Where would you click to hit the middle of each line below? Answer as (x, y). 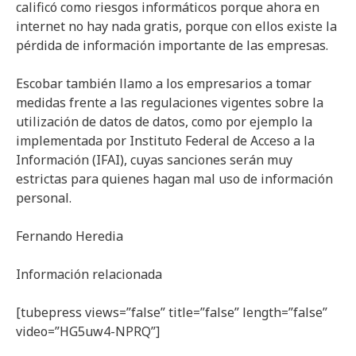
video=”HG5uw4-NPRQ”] (88, 332)
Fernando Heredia (70, 236)
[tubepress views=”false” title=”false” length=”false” (172, 313)
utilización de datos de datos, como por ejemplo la (164, 122)
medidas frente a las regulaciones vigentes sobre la (170, 103)
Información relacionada (89, 275)
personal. (44, 198)
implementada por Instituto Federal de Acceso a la (165, 141)
